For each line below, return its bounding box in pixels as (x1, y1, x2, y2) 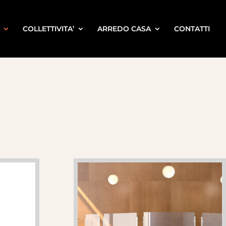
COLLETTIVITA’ (23, 24, 74, 33)
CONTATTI (174, 24, 210, 33)
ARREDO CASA (97, 24, 151, 33)
